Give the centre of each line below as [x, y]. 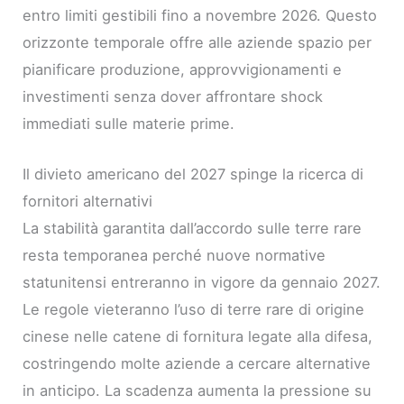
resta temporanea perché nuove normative [174, 256]
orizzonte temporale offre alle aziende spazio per [197, 43]
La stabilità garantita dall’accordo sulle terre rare [193, 229]
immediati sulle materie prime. [129, 124]
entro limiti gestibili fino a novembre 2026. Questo [200, 16]
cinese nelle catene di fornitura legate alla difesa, [198, 337]
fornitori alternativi [88, 202]
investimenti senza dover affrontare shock [173, 97]
